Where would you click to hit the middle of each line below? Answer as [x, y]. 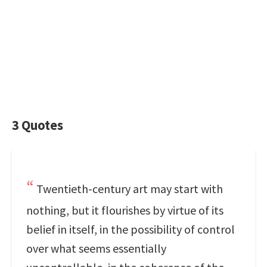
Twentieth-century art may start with [130, 189]
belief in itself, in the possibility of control [131, 229]
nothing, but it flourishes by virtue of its [125, 210]
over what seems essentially [96, 248]
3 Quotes [38, 125]
